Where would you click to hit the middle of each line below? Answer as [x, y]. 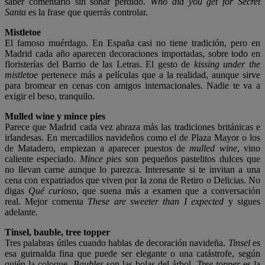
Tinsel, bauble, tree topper [57, 232]
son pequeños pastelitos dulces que [191, 159]
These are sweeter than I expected [156, 202]
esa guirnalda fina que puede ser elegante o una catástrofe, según [132, 254]
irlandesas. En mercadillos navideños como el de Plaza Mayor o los [132, 138]
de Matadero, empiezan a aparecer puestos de [97, 148]
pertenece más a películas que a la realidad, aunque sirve [149, 75]
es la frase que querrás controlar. [87, 12]
